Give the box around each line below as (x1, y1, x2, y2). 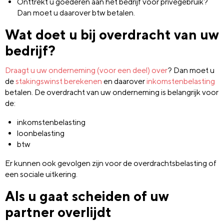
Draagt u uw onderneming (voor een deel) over (5, 65, 167, 75)
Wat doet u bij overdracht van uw (5, 26, 219, 42)
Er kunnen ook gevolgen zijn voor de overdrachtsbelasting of (5, 158, 216, 168)
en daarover (102, 76, 146, 86)
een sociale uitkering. (5, 169, 77, 179)
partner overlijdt (5, 204, 111, 220)
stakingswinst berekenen (15, 76, 102, 86)
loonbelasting (17, 128, 64, 138)
